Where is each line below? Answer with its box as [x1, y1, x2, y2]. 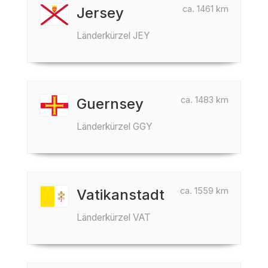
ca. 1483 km [181, 95, 229, 105]
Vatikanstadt [77, 186, 165, 203]
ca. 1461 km [182, 4, 229, 14]
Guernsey [77, 95, 144, 112]
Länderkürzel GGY [77, 121, 153, 132]
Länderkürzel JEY [77, 30, 150, 41]
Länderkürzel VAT [77, 212, 151, 223]
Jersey [77, 4, 124, 22]
